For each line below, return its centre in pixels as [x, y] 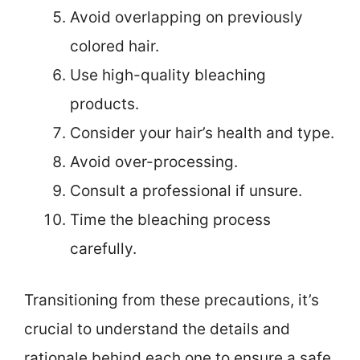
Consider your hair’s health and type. [202, 133]
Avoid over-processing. [154, 162]
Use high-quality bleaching [168, 75]
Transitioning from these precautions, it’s [172, 301]
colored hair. [115, 46]
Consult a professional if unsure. [186, 190]
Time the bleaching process [170, 219]
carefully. [103, 248]
